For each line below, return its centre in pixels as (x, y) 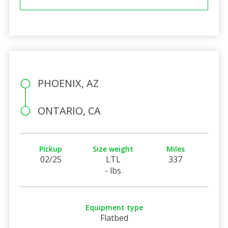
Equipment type (114, 207)
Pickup (51, 149)
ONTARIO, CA (69, 110)
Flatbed (114, 218)
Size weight (113, 149)
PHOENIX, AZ (68, 83)
